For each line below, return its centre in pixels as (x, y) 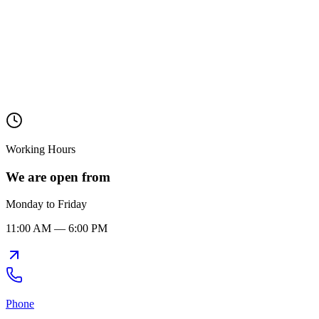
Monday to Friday (46, 204)
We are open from (58, 177)
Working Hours (41, 149)
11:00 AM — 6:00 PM (57, 229)
